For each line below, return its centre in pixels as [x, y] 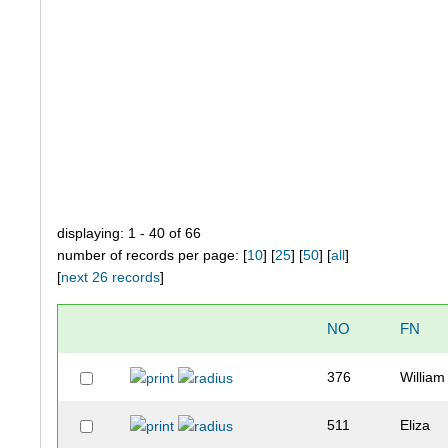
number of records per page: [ [152, 255]
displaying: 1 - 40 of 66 [129, 233]
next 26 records [111, 277]
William [423, 377]
